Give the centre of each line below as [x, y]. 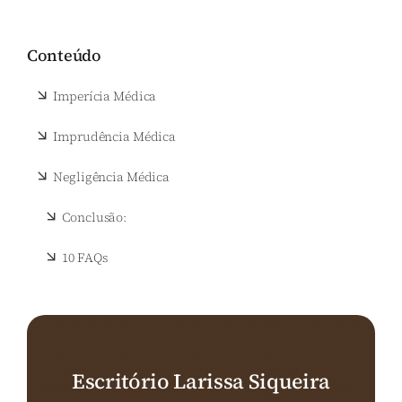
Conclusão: [96, 218]
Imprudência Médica [114, 137]
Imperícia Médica [105, 96]
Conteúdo [64, 56]
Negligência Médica [111, 177]
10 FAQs [85, 258]
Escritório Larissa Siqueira [201, 382]
